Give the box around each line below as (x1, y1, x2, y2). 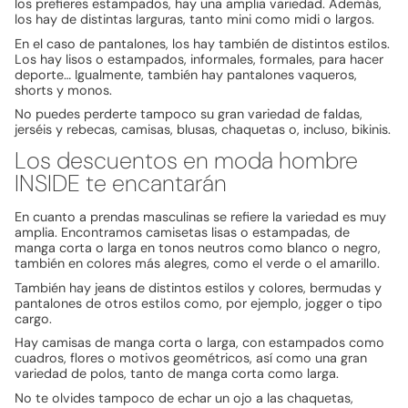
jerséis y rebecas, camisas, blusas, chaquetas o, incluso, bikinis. (15, 121, 391, 138)
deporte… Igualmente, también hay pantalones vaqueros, (15, 66, 357, 83)
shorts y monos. (15, 81, 112, 98)
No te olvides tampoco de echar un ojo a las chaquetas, (15, 390, 353, 406)
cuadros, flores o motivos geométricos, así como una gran (15, 350, 367, 367)
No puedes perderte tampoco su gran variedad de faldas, (15, 106, 362, 123)
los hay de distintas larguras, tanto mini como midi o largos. (15, 11, 374, 28)
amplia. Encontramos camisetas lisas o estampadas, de (15, 224, 350, 241)
